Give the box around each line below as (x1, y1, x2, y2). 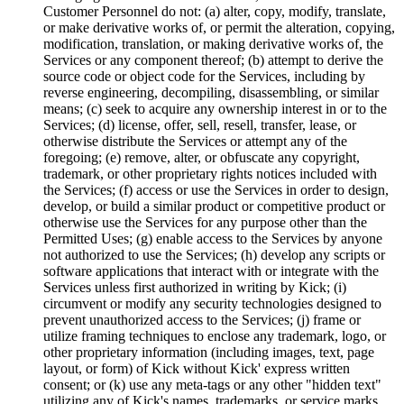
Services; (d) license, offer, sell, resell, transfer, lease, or (43, 116, 356, 133)
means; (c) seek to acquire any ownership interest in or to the (43, 100, 387, 116)
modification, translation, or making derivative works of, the (43, 35, 383, 51)
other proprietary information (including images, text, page (43, 344, 374, 360)
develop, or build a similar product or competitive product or (43, 197, 385, 214)
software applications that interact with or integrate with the (43, 262, 379, 279)
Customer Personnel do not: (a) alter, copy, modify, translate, (43, 3, 386, 19)
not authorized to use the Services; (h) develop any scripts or (43, 246, 385, 262)
